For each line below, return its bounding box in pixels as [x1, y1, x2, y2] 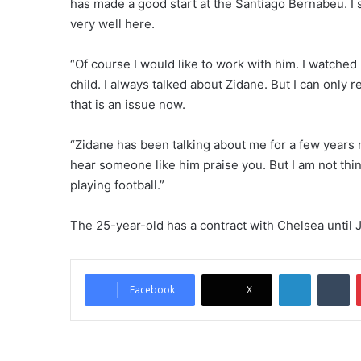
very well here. [70, 15, 155, 31]
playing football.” [70, 176, 164, 193]
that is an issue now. [70, 96, 185, 112]
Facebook [130, 282, 175, 297]
